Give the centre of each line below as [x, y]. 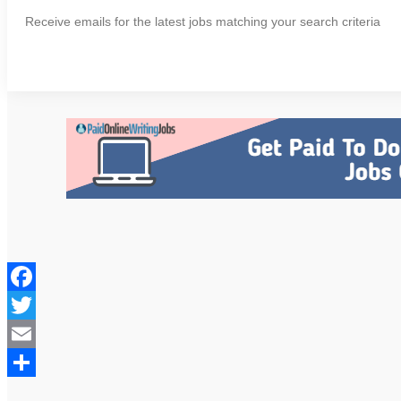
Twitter [28, 333]
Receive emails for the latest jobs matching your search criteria [203, 22]
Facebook [39, 304]
